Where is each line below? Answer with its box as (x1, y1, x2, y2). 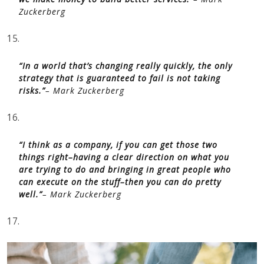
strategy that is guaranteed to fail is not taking (19, 72, 220, 84)
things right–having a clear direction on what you (19, 151, 229, 163)
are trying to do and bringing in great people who (19, 164, 231, 175)
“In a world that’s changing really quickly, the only (19, 60, 232, 71)
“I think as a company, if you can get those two (19, 139, 217, 150)
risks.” (19, 85, 45, 96)
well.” (19, 189, 42, 200)
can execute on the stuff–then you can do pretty (19, 176, 221, 187)
